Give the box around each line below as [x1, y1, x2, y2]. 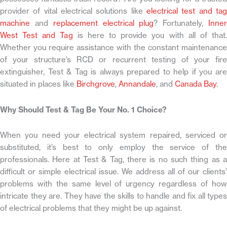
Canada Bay [175, 79, 216, 89]
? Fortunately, [154, 18, 209, 28]
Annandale [119, 79, 156, 89]
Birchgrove [77, 79, 115, 89]
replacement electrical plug [53, 18, 154, 28]
